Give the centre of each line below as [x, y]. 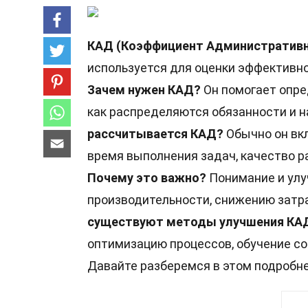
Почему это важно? [147, 178]
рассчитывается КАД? [155, 134]
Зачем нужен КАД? [144, 90]
